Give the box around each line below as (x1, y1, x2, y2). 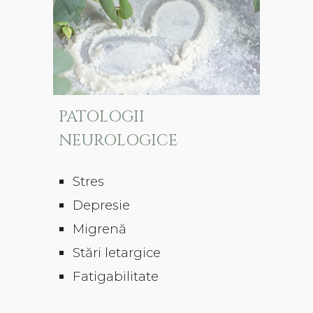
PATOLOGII (59, 105, 145, 127)
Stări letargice (73, 244, 161, 261)
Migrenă (73, 220, 127, 237)
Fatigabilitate (73, 268, 159, 284)
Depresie (73, 196, 131, 213)
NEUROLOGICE (59, 129, 178, 151)
